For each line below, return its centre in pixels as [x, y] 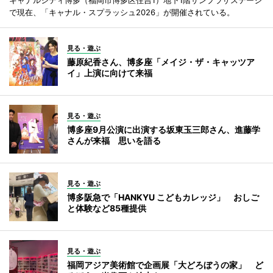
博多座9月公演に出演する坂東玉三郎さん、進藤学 [164, 129]
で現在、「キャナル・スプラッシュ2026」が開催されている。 [122, 12]
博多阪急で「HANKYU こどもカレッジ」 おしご [163, 197]
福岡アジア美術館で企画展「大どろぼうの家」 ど [165, 264]
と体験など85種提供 [107, 208]
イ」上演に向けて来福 [110, 73]
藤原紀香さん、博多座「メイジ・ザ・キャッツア [161, 62]
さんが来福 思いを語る [114, 140]
